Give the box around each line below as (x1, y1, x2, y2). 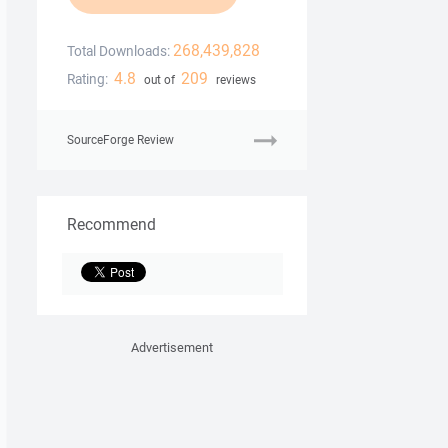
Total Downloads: (67, 42, 170, 61)
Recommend (67, 213, 156, 236)
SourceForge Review (67, 132, 174, 148)
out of (140, 72, 178, 88)
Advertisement (131, 339, 213, 357)
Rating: (67, 70, 108, 89)
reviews (212, 72, 256, 88)
